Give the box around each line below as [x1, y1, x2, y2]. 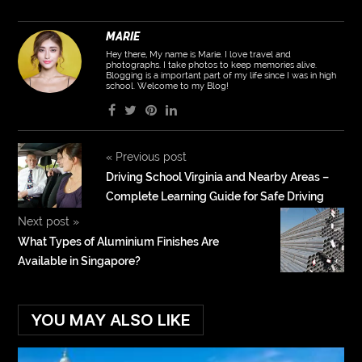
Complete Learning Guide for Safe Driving [105, 189, 324, 203]
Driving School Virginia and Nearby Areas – [105, 170, 329, 183]
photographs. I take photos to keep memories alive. [105, 59, 317, 70]
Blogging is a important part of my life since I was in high [105, 69, 336, 81]
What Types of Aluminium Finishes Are [18, 234, 220, 248]
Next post [18, 214, 74, 228]
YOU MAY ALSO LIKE [31, 309, 192, 330]
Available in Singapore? [18, 254, 141, 267]
